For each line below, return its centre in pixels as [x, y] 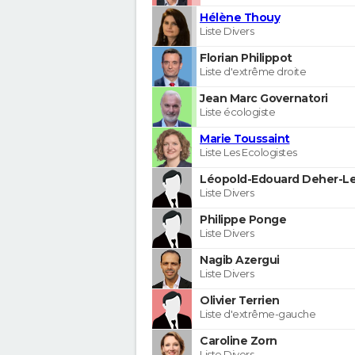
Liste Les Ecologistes [248, 152]
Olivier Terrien [240, 300]
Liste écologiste [237, 111]
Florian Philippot [246, 57]
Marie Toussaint [245, 138]
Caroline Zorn [239, 340]
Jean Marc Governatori [264, 98]
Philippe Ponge [243, 219]
